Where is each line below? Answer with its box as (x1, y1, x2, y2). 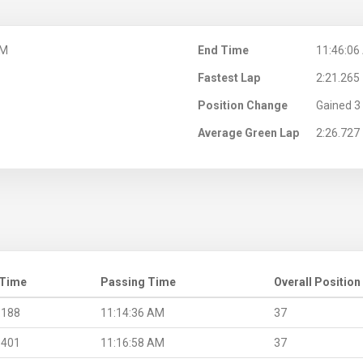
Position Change (198, 98, 288, 112)
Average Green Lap (198, 126, 299, 139)
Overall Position (274, 275, 361, 288)
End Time (198, 43, 249, 57)
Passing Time (100, 275, 176, 288)
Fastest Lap (198, 70, 260, 84)
